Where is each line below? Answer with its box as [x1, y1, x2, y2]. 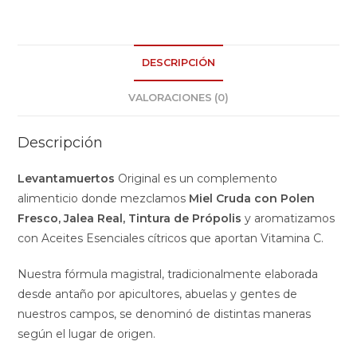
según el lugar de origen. [18, 327, 156, 342]
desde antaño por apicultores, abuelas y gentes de [18, 287, 298, 302]
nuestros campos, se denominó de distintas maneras [18, 307, 312, 322]
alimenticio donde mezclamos [18, 191, 190, 206]
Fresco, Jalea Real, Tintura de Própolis [18, 211, 242, 226]
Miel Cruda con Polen [189, 191, 316, 206]
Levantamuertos [18, 171, 116, 186]
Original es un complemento [115, 171, 278, 186]
